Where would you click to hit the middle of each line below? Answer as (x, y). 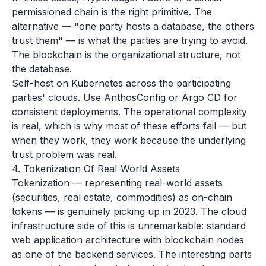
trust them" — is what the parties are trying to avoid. (130, 40)
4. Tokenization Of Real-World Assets (96, 169)
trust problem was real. (64, 154)
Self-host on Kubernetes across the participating (121, 83)
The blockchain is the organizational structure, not (126, 55)
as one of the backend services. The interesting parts (132, 254)
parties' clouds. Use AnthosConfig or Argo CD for (125, 97)
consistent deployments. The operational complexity (129, 112)
